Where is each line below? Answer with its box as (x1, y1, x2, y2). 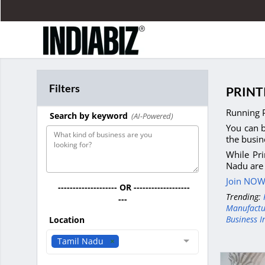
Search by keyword (50, 109, 128, 121)
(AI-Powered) (131, 110, 173, 121)
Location (49, 214, 85, 225)
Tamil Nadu (57, 235, 104, 247)
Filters (49, 81, 80, 95)
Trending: (226, 190, 263, 202)
